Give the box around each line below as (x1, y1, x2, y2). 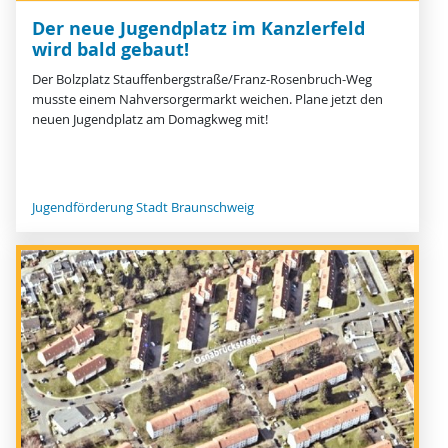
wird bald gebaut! (32, 37, 189, 63)
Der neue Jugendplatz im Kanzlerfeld (32, 16, 365, 42)
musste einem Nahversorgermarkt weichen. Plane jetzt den (32, 91, 383, 109)
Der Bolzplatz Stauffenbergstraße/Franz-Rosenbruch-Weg (32, 71, 372, 89)
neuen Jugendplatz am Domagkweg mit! (32, 111, 268, 129)
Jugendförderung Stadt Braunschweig (32, 199, 254, 216)
